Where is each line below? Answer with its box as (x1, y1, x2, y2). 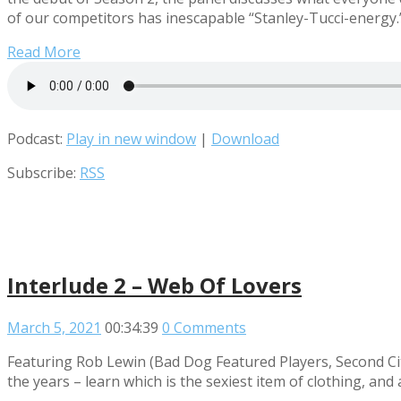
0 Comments (162, 317, 246, 337)
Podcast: (7, 128, 66, 149)
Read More (7, 41, 81, 62)
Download (211, 128, 279, 149)
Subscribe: (7, 162, 80, 183)
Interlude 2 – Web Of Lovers (7, 269, 302, 300)
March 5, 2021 (7, 317, 101, 337)
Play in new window (66, 128, 196, 149)
